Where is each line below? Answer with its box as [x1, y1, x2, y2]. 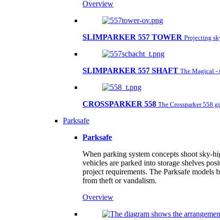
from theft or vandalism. [82, 176, 157, 185]
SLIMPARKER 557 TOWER [82, 33, 182, 41]
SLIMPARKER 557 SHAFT [82, 66, 178, 75]
